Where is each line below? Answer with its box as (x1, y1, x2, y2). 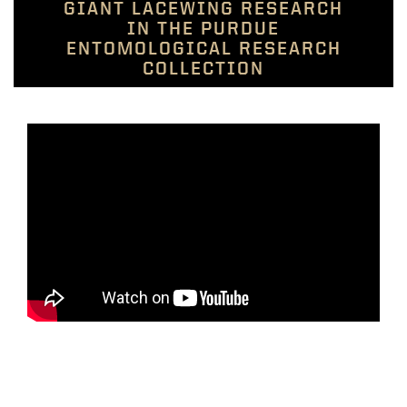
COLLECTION (143, 56, 264, 78)
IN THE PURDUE (127, 16, 280, 38)
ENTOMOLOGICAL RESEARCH (65, 36, 342, 58)
